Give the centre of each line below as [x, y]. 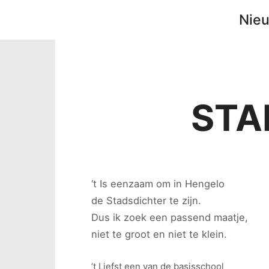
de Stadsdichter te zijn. [146, 201]
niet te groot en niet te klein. [159, 234]
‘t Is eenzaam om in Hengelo [158, 184]
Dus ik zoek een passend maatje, [170, 217]
